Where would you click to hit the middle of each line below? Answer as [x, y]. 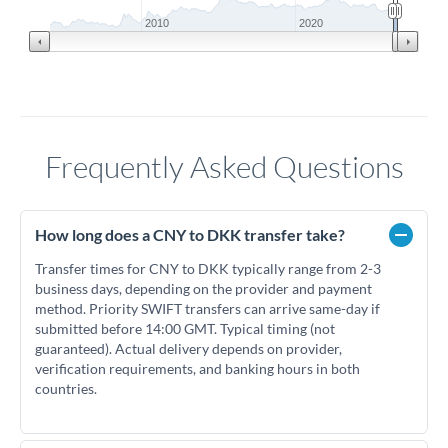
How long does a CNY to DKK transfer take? [190, 234]
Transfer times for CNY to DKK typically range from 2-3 [208, 268]
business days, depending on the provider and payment [203, 288]
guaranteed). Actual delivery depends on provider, [188, 348]
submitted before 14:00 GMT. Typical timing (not [185, 328]
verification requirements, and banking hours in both [197, 368]
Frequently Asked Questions [224, 166]
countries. [66, 388]
